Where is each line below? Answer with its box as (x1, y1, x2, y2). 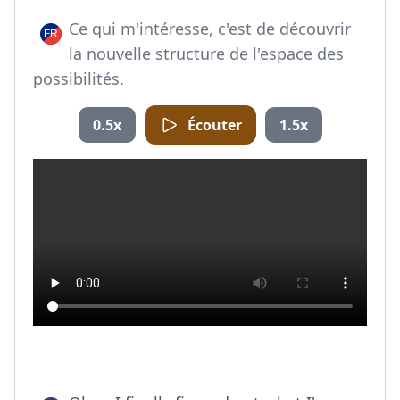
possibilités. (33, 68, 124, 89)
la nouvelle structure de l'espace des (69, 43, 344, 64)
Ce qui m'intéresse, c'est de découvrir (69, 18, 351, 39)
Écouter (187, 115, 242, 135)
